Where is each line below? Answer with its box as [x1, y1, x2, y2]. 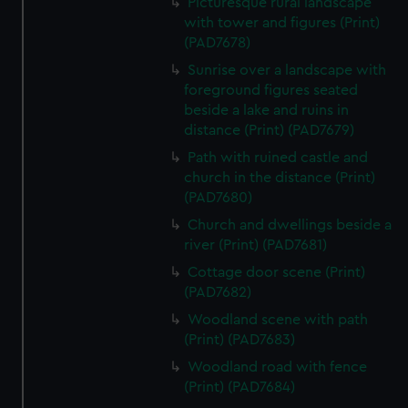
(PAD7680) [184, 190, 253, 205]
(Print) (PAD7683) [184, 332, 296, 347]
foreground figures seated [184, 83, 359, 97]
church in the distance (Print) [184, 170, 376, 185]
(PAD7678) [184, 36, 251, 50]
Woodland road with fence [188, 360, 368, 374]
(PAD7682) [184, 285, 252, 300]
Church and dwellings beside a [188, 218, 393, 232]
